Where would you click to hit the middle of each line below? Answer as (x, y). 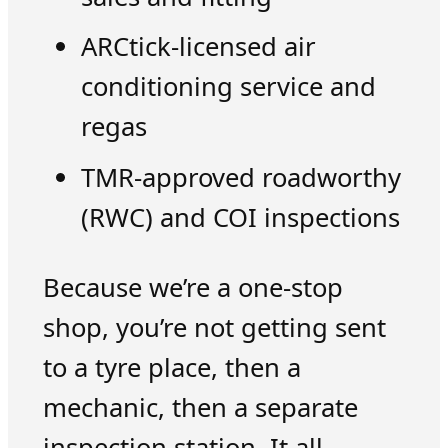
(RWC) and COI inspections (240, 217)
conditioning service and (228, 87)
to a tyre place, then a (171, 368)
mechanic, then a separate (200, 408)
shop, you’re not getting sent (214, 328)
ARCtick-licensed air (198, 47)
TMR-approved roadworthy (240, 177)
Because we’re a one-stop (192, 288)
